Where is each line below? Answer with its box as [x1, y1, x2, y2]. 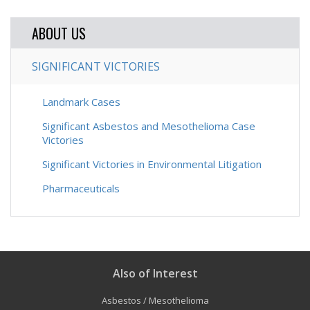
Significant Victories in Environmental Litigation [42, 157, 262, 171]
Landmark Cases [42, 95, 120, 109]
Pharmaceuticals [42, 181, 120, 195]
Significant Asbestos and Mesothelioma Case [42, 119, 255, 133]
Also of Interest [112, 266, 198, 281]
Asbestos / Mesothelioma [101, 294, 209, 307]
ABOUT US [32, 23, 86, 44]
